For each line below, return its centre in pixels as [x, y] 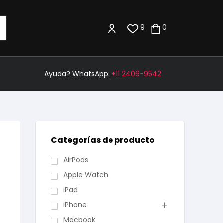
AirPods [75, 160]
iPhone [75, 205]
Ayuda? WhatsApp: [78, 73]
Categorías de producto [103, 140]
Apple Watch [85, 175]
